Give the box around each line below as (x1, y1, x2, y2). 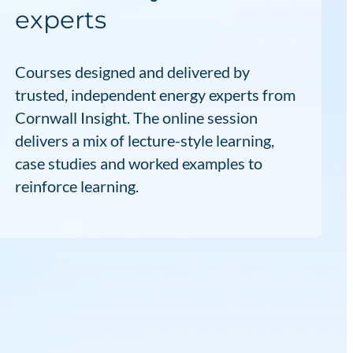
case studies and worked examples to (14, 153, 262, 173)
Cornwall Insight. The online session (14, 107, 258, 127)
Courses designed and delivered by (14, 61, 250, 81)
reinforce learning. (14, 176, 139, 195)
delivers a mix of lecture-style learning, (14, 130, 274, 150)
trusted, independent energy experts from (14, 84, 295, 104)
